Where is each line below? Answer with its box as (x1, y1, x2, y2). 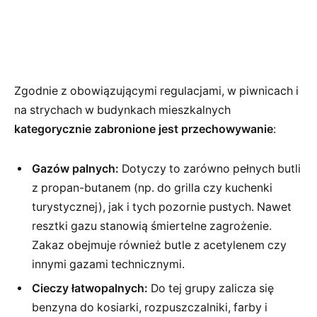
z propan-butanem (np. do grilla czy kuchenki (32, 180, 272, 195)
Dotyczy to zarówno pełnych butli (119, 161, 301, 175)
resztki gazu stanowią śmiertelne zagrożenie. (32, 219, 272, 233)
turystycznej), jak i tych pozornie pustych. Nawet (32, 200, 292, 214)
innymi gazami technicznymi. (32, 257, 185, 271)
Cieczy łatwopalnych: (32, 281, 148, 295)
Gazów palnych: (32, 161, 119, 175)
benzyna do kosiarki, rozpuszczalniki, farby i (32, 300, 267, 314)
